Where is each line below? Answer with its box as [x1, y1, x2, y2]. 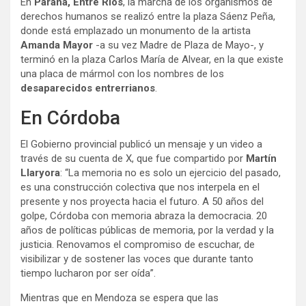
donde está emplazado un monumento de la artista [20, 25, 251, 38]
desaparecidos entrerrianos [20, 82, 155, 95]
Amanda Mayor [20, 39, 93, 52]
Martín [243, 152, 277, 165]
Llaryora [20, 167, 60, 180]
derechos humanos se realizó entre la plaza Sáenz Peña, [20, 10, 275, 23]
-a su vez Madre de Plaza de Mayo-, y [93, 39, 264, 52]
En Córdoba [20, 107, 120, 130]
